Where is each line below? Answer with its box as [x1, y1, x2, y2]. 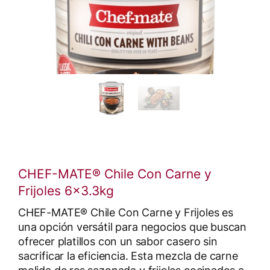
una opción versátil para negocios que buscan [18, 221, 247, 233]
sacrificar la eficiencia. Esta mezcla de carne [18, 250, 238, 262]
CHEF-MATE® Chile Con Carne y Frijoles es [18, 206, 233, 219]
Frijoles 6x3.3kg [18, 183, 114, 198]
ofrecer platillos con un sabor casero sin [18, 235, 218, 248]
